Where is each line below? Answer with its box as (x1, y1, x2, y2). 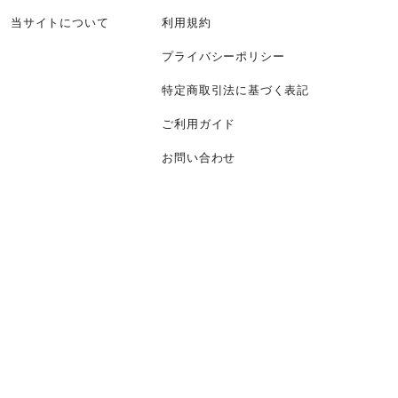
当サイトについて (10, 16, 109, 29)
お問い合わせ (162, 151, 236, 164)
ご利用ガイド (162, 117, 236, 131)
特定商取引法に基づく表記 (162, 84, 309, 97)
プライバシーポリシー (162, 50, 285, 63)
